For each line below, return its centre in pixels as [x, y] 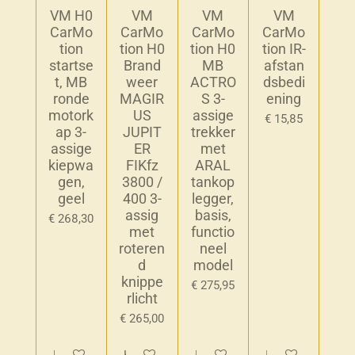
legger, [213, 198]
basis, [213, 215]
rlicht [142, 298]
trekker [213, 132]
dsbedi [284, 82]
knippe [142, 281]
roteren [142, 248]
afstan [284, 65]
